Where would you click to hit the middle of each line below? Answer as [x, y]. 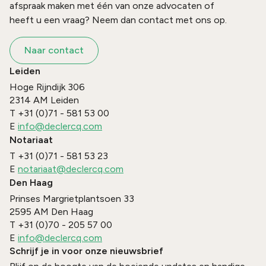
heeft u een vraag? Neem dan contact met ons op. [118, 20]
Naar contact [54, 50]
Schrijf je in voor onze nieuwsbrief [86, 251]
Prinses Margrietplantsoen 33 [72, 199]
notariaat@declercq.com [71, 169]
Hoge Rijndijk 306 [47, 87]
